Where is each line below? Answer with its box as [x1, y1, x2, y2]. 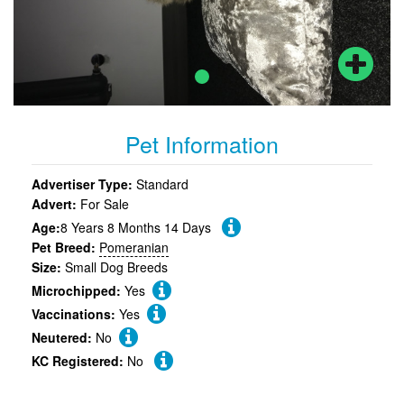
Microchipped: [32, 280, 124, 299]
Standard [133, 174, 188, 193]
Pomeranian [99, 237, 169, 256]
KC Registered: [32, 351, 127, 370]
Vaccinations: [32, 304, 119, 323]
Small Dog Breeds [65, 257, 168, 276]
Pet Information [125, 126, 279, 160]
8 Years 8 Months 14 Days [60, 217, 215, 236]
